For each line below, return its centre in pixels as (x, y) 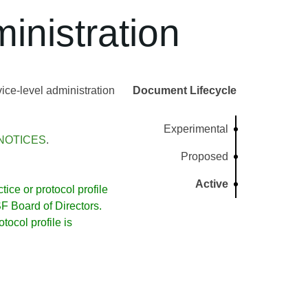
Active (212, 184)
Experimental (196, 129)
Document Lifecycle (185, 90)
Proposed (205, 156)
